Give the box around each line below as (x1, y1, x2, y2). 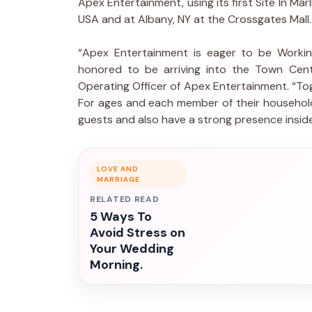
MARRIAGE (97, 174, 140, 184)
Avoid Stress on (90, 224, 185, 241)
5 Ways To (90, 208, 152, 225)
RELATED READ (90, 193, 159, 205)
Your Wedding (90, 240, 174, 257)
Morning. (90, 256, 143, 273)
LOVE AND (97, 164, 139, 173)
